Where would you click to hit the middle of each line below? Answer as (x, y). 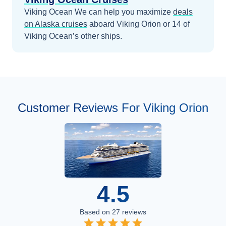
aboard (103, 24)
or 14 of (175, 24)
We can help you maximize (123, 12)
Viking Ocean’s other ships (72, 36)
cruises (74, 24)
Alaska (48, 24)
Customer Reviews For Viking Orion (113, 108)
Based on (96, 212)
